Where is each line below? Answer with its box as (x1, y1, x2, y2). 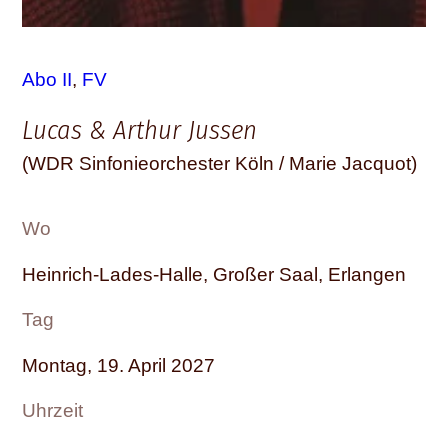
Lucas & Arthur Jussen (22, 113, 257, 146)
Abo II (22, 69, 72, 91)
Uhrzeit (22, 400, 83, 422)
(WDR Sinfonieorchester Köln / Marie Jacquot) (22, 152, 417, 174)
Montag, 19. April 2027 (22, 354, 215, 376)
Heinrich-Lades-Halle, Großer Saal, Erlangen (22, 263, 406, 285)
